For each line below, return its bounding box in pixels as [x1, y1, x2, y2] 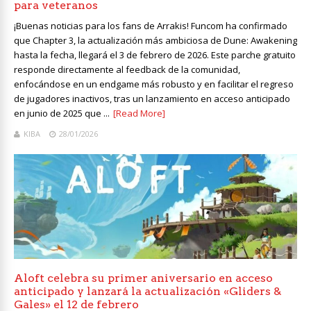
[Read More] [113, 107, 165, 120]
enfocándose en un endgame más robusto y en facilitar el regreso [14, 78, 294, 91]
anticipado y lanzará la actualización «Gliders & [14, 285, 281, 299]
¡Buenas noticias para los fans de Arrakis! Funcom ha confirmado [14, 19, 287, 33]
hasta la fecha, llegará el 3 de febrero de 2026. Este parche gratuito [14, 49, 296, 62]
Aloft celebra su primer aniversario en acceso [14, 271, 273, 285]
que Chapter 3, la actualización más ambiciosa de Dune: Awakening [14, 34, 297, 47]
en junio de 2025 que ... [14, 107, 110, 120]
